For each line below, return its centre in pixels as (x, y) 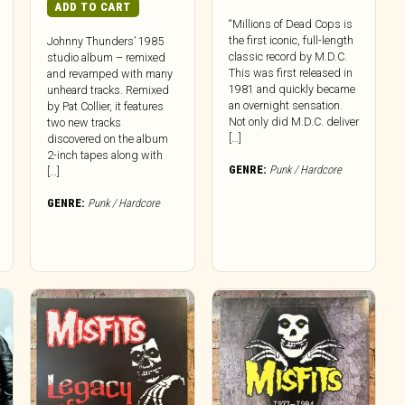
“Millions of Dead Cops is (290, 24)
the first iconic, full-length (291, 41)
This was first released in (290, 73)
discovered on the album (108, 139)
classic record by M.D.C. (287, 57)
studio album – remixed (107, 58)
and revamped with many (110, 74)
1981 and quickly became (292, 89)
